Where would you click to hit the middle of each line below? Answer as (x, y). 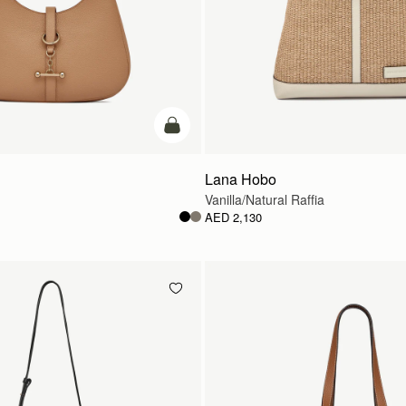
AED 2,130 (233, 217)
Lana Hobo (241, 179)
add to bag (198, 131)
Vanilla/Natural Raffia (265, 199)
